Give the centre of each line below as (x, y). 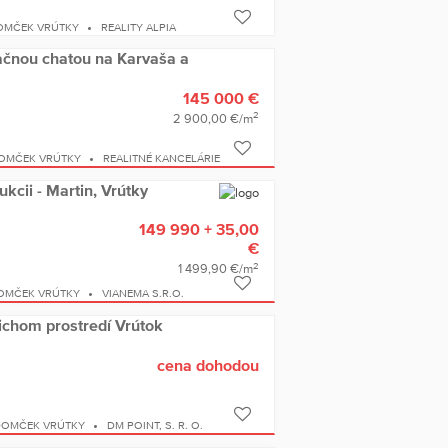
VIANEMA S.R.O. (143, 293)
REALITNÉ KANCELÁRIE (162, 158)
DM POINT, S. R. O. (155, 424)
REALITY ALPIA (139, 27)
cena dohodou (207, 364)
